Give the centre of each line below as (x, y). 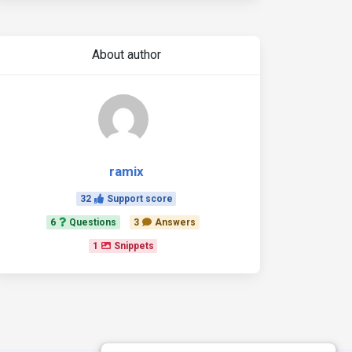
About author (126, 55)
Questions (93, 222)
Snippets (134, 246)
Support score (139, 199)
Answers (175, 222)
